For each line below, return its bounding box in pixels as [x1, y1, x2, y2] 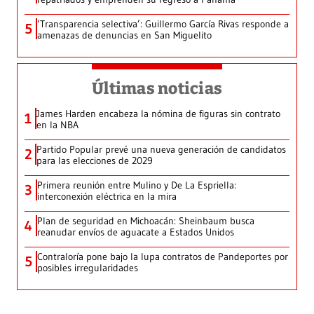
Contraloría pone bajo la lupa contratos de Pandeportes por [37, 250, 288, 264]
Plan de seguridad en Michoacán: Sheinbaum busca [37, 214, 254, 228]
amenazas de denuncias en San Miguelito [37, 29, 212, 42]
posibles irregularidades [37, 261, 138, 275]
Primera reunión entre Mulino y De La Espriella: [37, 179, 236, 192]
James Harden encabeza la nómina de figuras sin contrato [36, 107, 280, 121]
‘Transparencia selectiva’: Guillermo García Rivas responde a [37, 18, 289, 31]
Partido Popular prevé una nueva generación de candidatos [36, 143, 286, 156]
